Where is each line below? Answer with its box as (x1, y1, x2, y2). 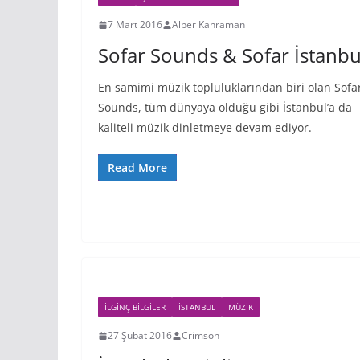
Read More (108, 160, 167, 175)
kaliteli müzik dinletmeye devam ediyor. (98, 120, 312, 135)
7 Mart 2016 (108, 18, 162, 31)
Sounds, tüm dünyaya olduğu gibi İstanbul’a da (98, 100, 352, 115)
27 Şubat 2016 (108, 329, 172, 342)
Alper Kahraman (172, 18, 245, 31)
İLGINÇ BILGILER (104, 301, 166, 313)
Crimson (182, 329, 219, 342)
